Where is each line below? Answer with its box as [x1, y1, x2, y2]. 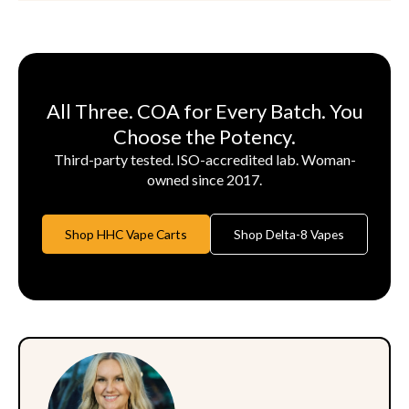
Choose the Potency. [113, 123, 296, 149]
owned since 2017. [147, 170, 262, 188]
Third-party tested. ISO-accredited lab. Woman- [53, 150, 356, 168]
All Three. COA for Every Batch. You [46, 98, 363, 123]
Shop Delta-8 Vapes [233, 225, 344, 242]
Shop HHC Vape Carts [64, 225, 187, 242]
